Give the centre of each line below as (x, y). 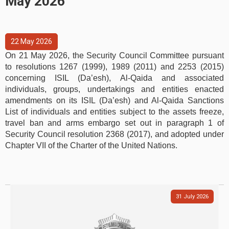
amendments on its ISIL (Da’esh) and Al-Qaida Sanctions (114, 100)
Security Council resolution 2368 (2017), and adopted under (114, 134)
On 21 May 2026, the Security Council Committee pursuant (114, 55)
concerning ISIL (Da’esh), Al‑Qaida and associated (114, 78)
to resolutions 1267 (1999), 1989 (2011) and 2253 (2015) (114, 67)
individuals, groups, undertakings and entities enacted (114, 89)
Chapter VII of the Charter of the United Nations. (91, 145)
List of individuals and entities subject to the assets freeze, (114, 112)
